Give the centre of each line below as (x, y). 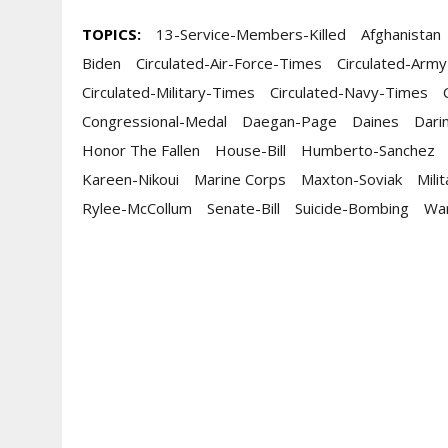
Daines (375, 121)
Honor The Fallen (141, 150)
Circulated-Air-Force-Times (229, 63)
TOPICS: (111, 34)
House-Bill (250, 150)
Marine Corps (240, 179)
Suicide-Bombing (352, 208)
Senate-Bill (243, 208)
